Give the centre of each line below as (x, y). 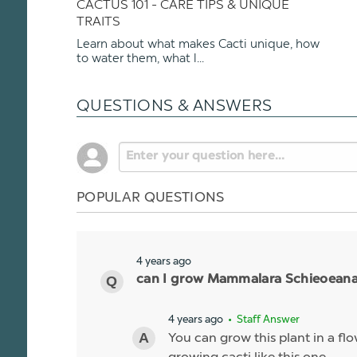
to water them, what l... (140, 59)
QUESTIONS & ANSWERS (175, 106)
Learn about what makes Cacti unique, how (198, 44)
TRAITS (98, 22)
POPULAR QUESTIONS (151, 196)
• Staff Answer (263, 320)
